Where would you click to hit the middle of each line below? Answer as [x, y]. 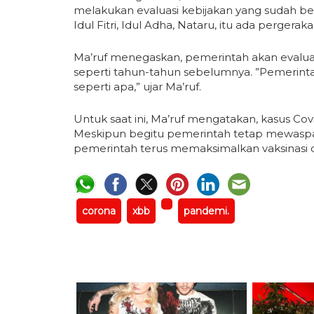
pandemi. [206, 211]
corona [99, 211]
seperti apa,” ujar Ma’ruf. [137, 86]
